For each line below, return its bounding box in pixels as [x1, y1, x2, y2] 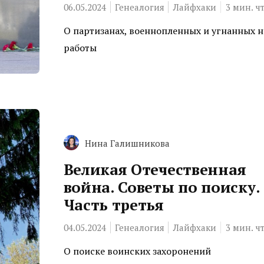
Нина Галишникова [84, 137, 170, 149]
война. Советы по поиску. [63, 177, 260, 197]
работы [63, 41, 97, 54]
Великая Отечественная [63, 159, 246, 179]
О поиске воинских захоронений [63, 245, 211, 258]
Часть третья [63, 194, 164, 214]
